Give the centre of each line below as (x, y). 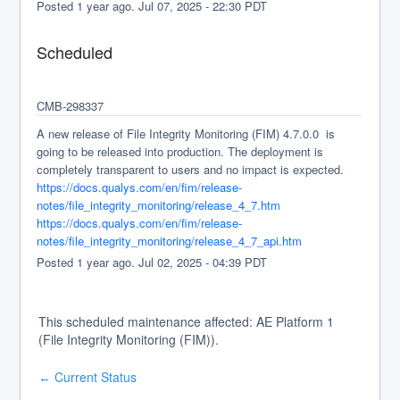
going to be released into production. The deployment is (180, 151)
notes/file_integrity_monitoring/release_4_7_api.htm (170, 241)
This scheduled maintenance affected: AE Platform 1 (187, 321)
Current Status (94, 377)
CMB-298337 (71, 106)
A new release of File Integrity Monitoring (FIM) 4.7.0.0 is (186, 133)
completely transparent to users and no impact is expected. (191, 169)
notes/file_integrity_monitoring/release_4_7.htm (159, 205)
